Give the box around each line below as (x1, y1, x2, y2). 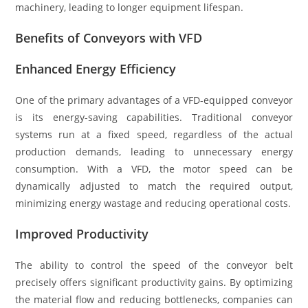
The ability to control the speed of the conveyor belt (15, 258, 293, 272)
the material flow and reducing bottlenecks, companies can (15, 292, 293, 306)
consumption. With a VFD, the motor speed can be (15, 162, 293, 175)
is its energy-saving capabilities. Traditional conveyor (15, 110, 293, 124)
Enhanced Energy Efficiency (15, 60, 177, 77)
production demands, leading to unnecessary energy (15, 144, 293, 158)
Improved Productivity (15, 225, 149, 242)
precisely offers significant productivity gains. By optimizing (15, 275, 293, 289)
